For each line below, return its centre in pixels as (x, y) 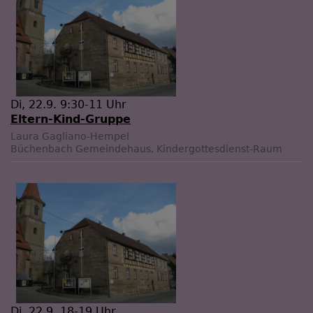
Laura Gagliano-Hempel (70, 137)
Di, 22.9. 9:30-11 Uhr (68, 105)
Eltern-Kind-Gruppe (71, 119)
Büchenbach (42, 149)
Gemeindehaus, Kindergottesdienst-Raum (179, 149)
